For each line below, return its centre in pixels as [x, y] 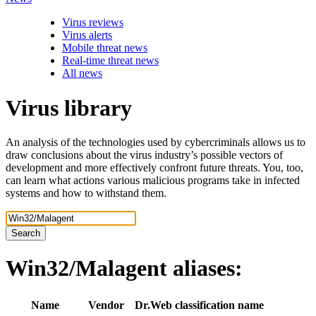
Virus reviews [93, 23]
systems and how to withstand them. [86, 193]
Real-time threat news [110, 61]
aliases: [208, 268]
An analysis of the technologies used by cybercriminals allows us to [156, 142]
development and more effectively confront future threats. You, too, [154, 168]
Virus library [69, 108]
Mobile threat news [105, 48]
